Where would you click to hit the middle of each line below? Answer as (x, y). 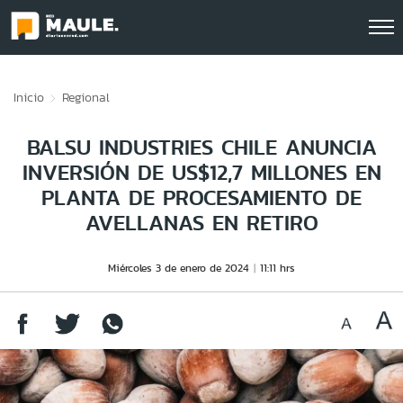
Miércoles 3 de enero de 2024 (179, 268)
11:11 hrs (278, 268)
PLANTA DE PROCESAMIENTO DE (201, 197)
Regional (86, 97)
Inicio (29, 97)
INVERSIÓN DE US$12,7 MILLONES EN (201, 172)
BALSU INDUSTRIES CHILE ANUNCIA (201, 147)
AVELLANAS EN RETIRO (201, 223)
